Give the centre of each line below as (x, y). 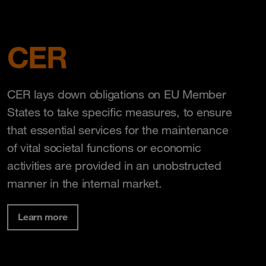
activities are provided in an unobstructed (114, 165)
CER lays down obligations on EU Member (117, 94)
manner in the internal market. (85, 183)
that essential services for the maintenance (118, 130)
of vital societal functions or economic (104, 148)
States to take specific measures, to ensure (120, 112)
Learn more (43, 216)
